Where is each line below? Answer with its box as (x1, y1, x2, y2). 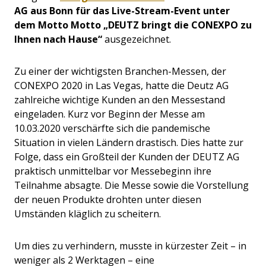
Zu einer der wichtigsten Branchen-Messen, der (14, 65, 226, 78)
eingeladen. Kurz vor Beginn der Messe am (14, 107, 205, 121)
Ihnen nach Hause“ (14, 33, 102, 46)
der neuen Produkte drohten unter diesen (14, 193, 201, 207)
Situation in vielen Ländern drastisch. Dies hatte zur (14, 136, 243, 150)
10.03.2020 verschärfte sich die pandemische (14, 122, 210, 135)
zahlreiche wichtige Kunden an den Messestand (14, 93, 225, 107)
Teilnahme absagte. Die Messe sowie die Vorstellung (14, 179, 249, 192)
